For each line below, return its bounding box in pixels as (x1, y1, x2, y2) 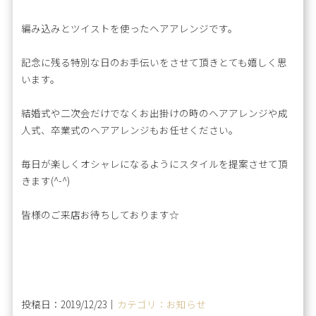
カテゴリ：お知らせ (117, 296, 207, 311)
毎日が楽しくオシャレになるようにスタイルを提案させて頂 (21, 157, 288, 171)
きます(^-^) (21, 174, 71, 188)
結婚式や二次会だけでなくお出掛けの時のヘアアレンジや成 (21, 106, 288, 121)
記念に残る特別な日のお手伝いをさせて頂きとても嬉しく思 (21, 55, 288, 70)
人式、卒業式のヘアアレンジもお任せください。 (21, 123, 239, 138)
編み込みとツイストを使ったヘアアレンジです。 (21, 21, 238, 36)
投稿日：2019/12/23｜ (21, 296, 118, 311)
